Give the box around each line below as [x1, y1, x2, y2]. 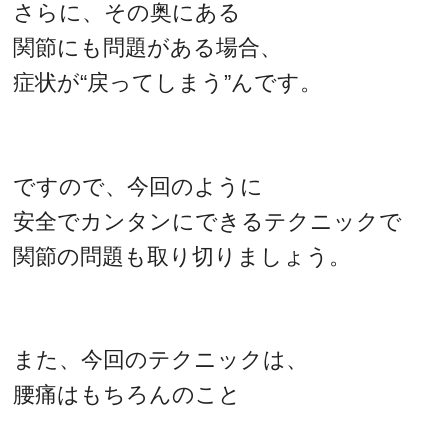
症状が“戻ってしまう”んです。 [13, 70, 323, 96]
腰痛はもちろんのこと [13, 382, 242, 408]
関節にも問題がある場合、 [13, 35, 283, 61]
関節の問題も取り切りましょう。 [13, 243, 352, 269]
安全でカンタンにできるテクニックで [13, 208, 403, 234]
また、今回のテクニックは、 [13, 347, 309, 373]
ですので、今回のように [13, 173, 264, 199]
